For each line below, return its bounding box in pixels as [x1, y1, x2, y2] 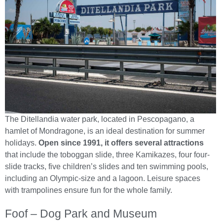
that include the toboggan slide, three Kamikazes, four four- [5, 150, 210, 159]
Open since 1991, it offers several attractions [38, 138, 204, 147]
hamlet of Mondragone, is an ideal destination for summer [5, 126, 205, 135]
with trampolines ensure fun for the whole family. [5, 185, 172, 194]
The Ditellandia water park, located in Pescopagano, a [5, 114, 194, 123]
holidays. [5, 138, 38, 147]
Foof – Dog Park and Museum [5, 207, 157, 220]
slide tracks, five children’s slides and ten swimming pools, [5, 162, 208, 171]
